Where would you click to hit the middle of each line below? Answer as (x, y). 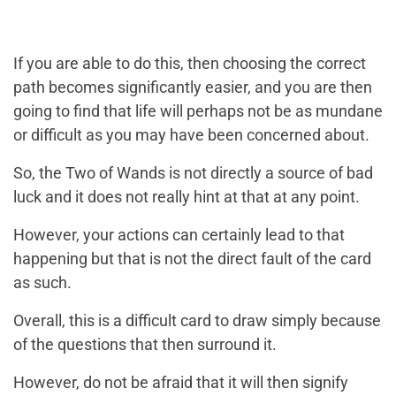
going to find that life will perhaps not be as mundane (198, 111)
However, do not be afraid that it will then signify (181, 383)
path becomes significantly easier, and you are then (193, 88)
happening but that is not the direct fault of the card (192, 259)
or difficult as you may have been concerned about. (191, 135)
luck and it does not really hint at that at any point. (187, 197)
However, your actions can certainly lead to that (179, 235)
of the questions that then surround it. (145, 345)
